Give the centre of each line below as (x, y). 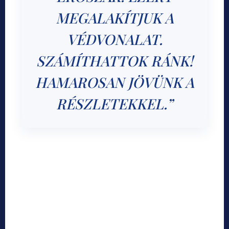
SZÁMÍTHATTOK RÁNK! (114, 61)
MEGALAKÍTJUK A (114, 18)
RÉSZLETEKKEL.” (114, 104)
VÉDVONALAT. (114, 39)
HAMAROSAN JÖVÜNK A (114, 82)
